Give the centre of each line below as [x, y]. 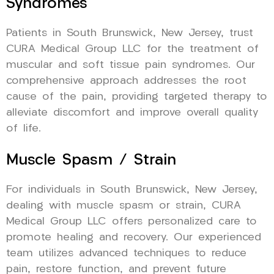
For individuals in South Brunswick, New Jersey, [132, 190]
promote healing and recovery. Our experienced [134, 237]
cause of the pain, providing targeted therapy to [137, 97]
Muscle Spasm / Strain [91, 160]
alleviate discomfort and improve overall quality [132, 113]
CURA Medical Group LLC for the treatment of [132, 49]
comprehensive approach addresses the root [126, 81]
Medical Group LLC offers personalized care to [131, 221]
